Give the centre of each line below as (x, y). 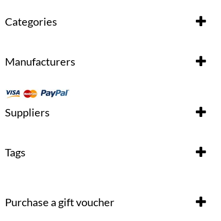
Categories (31, 21)
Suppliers (27, 112)
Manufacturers (40, 61)
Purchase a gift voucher (60, 202)
